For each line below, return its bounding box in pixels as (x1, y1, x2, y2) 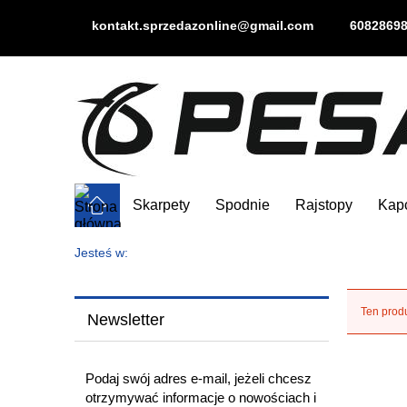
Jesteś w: (74, 246, 128, 261)
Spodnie (215, 197, 271, 213)
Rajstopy (295, 197, 353, 213)
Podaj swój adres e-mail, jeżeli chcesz (85, 371, 312, 387)
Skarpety (133, 197, 191, 213)
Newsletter (86, 310, 164, 329)
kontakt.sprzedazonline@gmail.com (91, 17, 313, 33)
